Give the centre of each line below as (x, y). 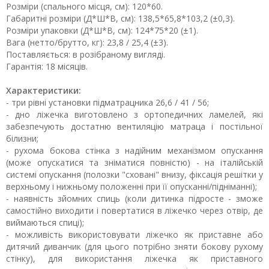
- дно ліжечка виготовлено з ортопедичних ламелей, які (134, 114)
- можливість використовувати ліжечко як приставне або (134, 234)
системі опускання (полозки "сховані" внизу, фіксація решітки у (134, 174)
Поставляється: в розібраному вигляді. (86, 54)
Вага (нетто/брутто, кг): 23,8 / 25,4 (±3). (87, 42)
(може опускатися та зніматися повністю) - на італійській (134, 162)
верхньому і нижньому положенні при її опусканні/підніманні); (131, 186)
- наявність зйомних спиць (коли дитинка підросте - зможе (134, 198)
